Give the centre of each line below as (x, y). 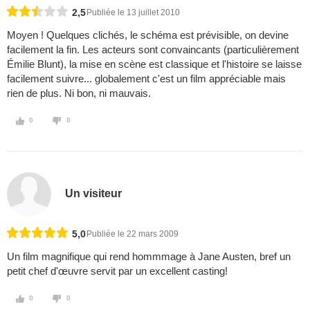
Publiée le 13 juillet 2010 (133, 13)
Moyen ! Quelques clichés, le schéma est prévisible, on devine (148, 35)
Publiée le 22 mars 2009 (133, 234)
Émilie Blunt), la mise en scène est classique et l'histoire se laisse (154, 64)
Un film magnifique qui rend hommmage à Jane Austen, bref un (149, 257)
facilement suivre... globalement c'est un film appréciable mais (146, 79)
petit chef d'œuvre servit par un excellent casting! (117, 271)
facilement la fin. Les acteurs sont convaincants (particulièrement (153, 50)
